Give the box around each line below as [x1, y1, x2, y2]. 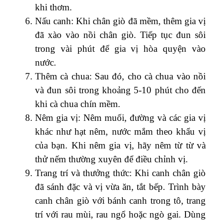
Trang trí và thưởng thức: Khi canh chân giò [35, 167, 206, 178]
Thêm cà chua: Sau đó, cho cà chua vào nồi [35, 71, 206, 81]
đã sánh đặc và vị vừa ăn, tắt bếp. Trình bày [35, 181, 206, 192]
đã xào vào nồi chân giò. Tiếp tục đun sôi [35, 29, 206, 40]
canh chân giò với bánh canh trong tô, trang [35, 195, 206, 206]
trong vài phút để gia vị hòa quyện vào [35, 43, 206, 54]
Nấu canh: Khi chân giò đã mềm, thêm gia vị [35, 15, 206, 26]
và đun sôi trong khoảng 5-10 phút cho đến [35, 84, 206, 95]
